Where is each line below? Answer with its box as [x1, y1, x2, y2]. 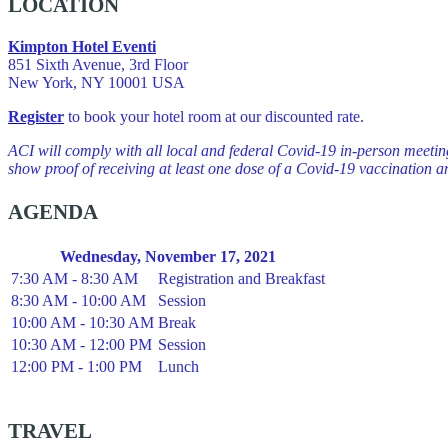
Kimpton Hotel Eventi [8, 37, 156, 55]
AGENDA [8, 199, 98, 224]
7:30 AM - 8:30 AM [11, 269, 138, 287]
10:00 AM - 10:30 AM [11, 313, 154, 331]
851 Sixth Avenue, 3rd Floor [8, 55, 188, 73]
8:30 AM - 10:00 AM [11, 291, 146, 309]
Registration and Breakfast [158, 269, 325, 287]
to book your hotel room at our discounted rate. [68, 107, 364, 125]
